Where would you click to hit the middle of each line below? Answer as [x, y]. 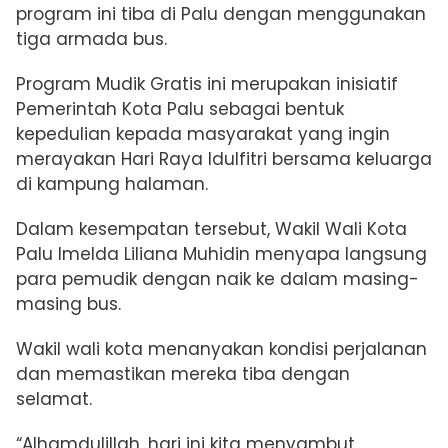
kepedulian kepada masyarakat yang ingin [203, 134]
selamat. [56, 399]
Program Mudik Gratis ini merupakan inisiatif [207, 84]
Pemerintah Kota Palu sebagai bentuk [180, 109]
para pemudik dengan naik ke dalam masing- [217, 279]
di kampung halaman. [114, 184]
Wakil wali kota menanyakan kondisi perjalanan [221, 349]
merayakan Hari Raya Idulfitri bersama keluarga [224, 159]
